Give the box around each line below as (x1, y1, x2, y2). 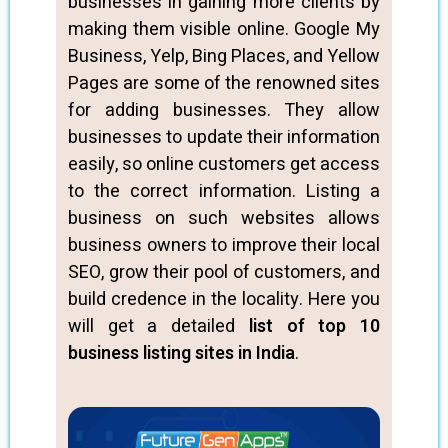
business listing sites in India (68, 340, 295, 367)
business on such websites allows (68, 205, 380, 232)
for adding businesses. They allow (68, 97, 380, 124)
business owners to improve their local (68, 232, 380, 259)
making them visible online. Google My (68, 16, 380, 43)
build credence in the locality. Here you (68, 286, 380, 313)
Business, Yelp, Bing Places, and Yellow (68, 43, 380, 70)
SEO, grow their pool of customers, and (68, 259, 380, 286)
